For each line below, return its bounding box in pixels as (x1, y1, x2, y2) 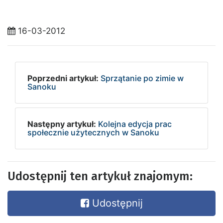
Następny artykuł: (27, 119, 96, 129)
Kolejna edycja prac (98, 119, 172, 129)
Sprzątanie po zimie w (101, 73, 184, 84)
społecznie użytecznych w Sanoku (27, 127, 159, 138)
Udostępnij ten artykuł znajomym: (7, 169, 193, 184)
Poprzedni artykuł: (27, 73, 99, 84)
